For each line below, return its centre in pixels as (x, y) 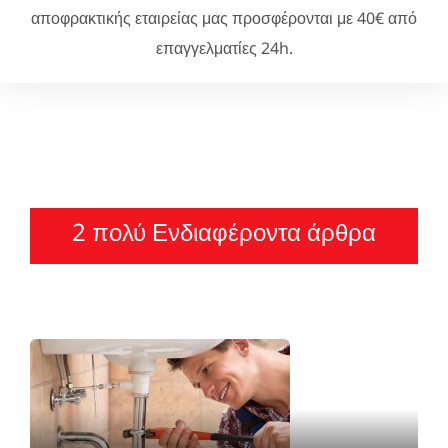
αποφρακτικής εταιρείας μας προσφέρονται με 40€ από (224, 17)
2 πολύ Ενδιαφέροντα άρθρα (224, 231)
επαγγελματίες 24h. (224, 47)
